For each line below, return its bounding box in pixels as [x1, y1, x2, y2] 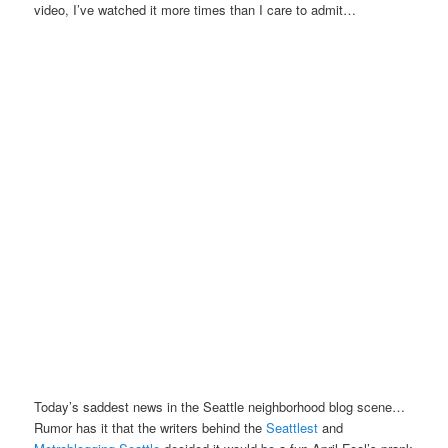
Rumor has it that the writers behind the [34, 418, 267, 438]
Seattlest [266, 418, 323, 438]
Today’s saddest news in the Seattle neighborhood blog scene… [34, 397, 406, 417]
